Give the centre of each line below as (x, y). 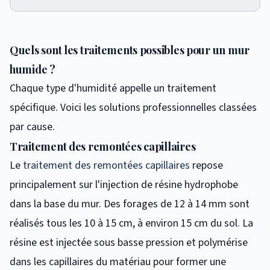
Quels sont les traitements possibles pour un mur (130, 50)
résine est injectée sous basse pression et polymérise (129, 242)
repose (206, 165)
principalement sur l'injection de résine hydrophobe (124, 184)
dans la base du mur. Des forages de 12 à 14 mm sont (130, 204)
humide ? (33, 69)
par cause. (32, 127)
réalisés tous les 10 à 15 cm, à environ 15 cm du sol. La (131, 223)
